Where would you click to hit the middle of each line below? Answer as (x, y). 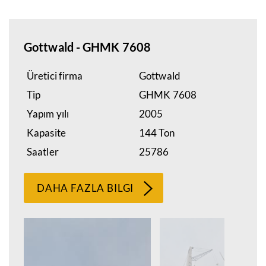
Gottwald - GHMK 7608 (88, 47)
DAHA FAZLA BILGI (85, 188)
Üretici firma (55, 76)
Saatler (43, 152)
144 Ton (157, 133)
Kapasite (46, 133)
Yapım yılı (48, 114)
